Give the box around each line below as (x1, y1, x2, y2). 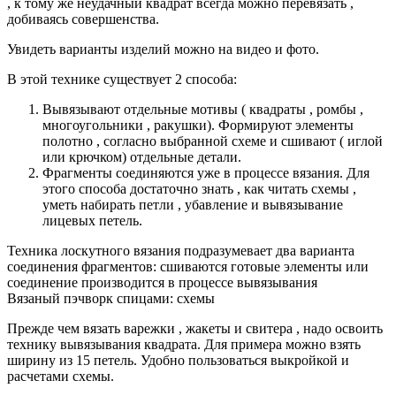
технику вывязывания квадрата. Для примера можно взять (7, 336, 361, 352)
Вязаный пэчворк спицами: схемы (7, 290, 215, 306)
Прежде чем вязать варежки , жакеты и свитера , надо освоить (7, 320, 383, 336)
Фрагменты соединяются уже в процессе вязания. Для (42, 164, 369, 180)
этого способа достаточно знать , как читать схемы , (42, 180, 356, 196)
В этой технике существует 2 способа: (7, 71, 237, 87)
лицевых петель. (42, 212, 142, 228)
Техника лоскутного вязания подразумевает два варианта (7, 242, 354, 258)
